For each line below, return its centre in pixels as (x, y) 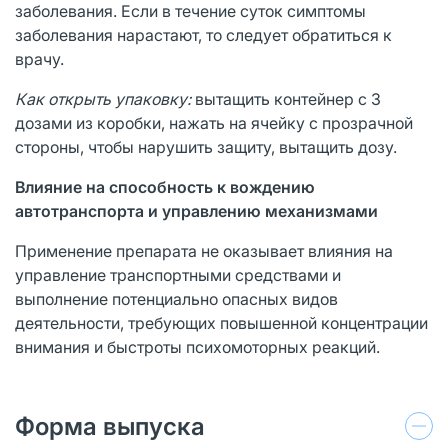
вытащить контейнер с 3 (288, 98)
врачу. (39, 58)
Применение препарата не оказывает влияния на (204, 250)
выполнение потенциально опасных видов (176, 298)
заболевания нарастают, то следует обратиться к (203, 34)
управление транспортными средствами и (178, 274)
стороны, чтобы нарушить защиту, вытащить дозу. (206, 146)
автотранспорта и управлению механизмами (196, 210)
